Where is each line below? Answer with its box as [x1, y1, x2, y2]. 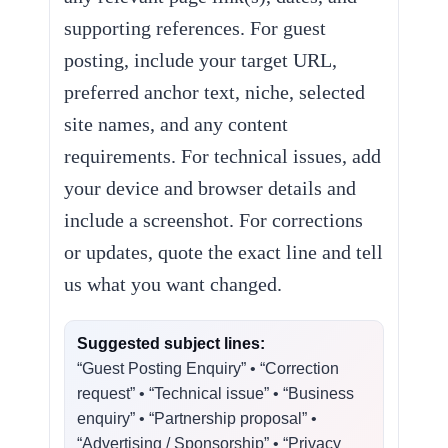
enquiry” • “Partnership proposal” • [77, 410, 318, 427]
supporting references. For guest [64, 17, 327, 39]
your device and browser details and [64, 177, 357, 199]
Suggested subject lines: [77, 335, 266, 352]
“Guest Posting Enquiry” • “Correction [77, 360, 340, 377]
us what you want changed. [64, 273, 283, 295]
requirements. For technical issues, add [64, 145, 382, 167]
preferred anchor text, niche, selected [64, 81, 366, 103]
